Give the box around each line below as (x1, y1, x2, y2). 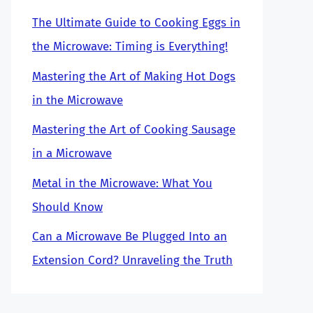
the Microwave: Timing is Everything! (32, 39, 228, 54)
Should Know (32, 199, 103, 214)
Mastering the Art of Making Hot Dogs (32, 68, 235, 84)
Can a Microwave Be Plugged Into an (32, 229, 227, 244)
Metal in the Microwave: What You (32, 175, 212, 191)
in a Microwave (32, 146, 112, 161)
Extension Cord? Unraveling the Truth (32, 253, 233, 268)
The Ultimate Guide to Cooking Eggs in (32, 15, 240, 30)
